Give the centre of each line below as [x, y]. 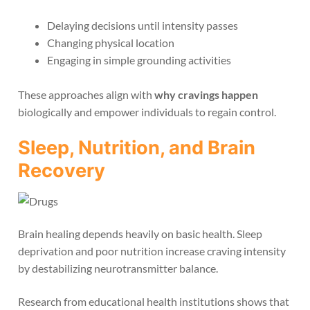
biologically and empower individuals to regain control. [147, 112]
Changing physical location [110, 42]
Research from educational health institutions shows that [154, 302]
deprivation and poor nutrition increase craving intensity [152, 251]
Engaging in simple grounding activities [139, 60]
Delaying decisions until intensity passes [142, 25]
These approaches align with [86, 95]
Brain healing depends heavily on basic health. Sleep [140, 234]
